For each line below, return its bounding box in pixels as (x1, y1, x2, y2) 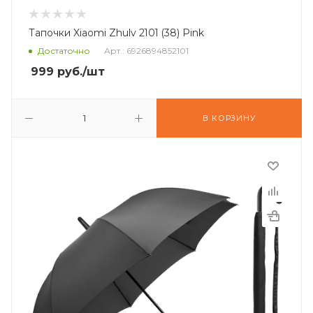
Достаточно (38, 45, 90, 57)
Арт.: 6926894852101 (104, 45, 189, 57)
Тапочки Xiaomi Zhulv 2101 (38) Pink (29, 27, 204, 39)
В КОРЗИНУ (203, 113, 256, 123)
